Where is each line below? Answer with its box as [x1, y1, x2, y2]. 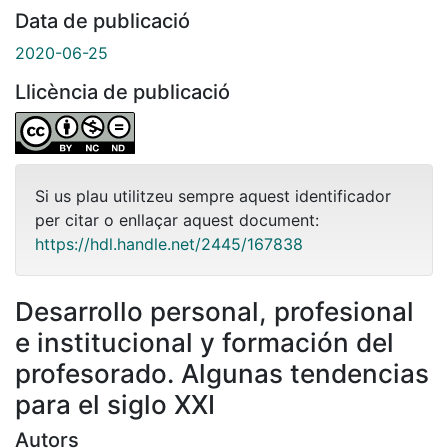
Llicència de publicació [15, 79, 230, 104]
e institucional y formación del [15, 326, 394, 358]
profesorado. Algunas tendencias [15, 357, 429, 389]
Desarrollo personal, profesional [15, 295, 414, 327]
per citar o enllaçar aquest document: [35, 209, 319, 230]
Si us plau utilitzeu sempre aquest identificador [35, 185, 391, 206]
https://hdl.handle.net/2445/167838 [35, 233, 303, 254]
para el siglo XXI [15, 388, 215, 420]
